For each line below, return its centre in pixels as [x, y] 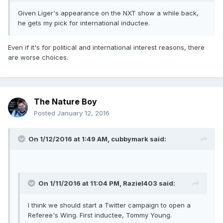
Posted [46, 113]
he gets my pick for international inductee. [84, 23]
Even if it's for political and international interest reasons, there [106, 48]
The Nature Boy [65, 102]
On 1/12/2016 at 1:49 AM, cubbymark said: [97, 139]
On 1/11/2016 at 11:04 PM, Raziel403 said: [107, 183]
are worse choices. [38, 57]
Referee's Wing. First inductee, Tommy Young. [100, 215]
